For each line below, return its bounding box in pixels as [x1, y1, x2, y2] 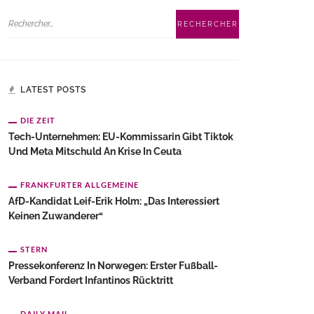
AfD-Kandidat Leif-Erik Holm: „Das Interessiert [8, 196, 219, 207]
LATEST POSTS [20, 85, 86, 95]
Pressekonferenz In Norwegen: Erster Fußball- [8, 260, 218, 271]
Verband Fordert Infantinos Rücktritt [8, 275, 173, 286]
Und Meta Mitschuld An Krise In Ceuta [8, 146, 182, 157]
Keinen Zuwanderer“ [8, 210, 103, 221]
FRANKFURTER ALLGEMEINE [20, 180, 139, 189]
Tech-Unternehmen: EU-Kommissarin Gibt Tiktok [8, 131, 233, 142]
